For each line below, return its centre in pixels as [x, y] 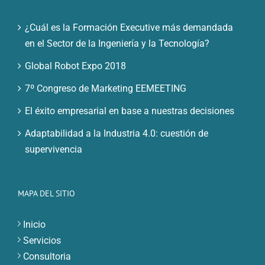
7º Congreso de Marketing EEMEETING [106, 88]
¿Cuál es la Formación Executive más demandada [129, 27]
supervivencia [54, 149]
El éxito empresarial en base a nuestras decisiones [130, 111]
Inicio [34, 224]
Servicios [42, 240]
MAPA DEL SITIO [46, 193]
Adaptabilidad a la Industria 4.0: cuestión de [117, 133]
